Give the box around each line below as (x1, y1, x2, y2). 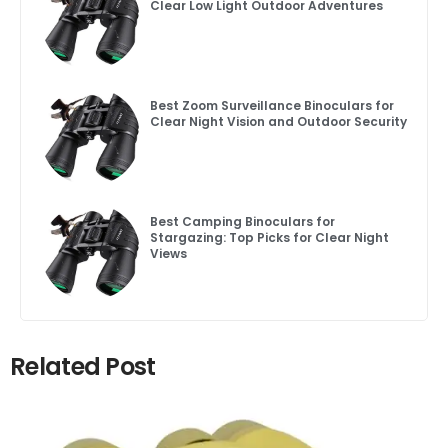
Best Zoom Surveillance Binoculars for (149, 96, 394, 114)
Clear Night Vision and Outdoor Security (149, 112, 407, 130)
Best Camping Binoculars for (149, 212, 335, 230)
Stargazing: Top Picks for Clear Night (149, 228, 389, 246)
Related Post (10, 350, 156, 384)
